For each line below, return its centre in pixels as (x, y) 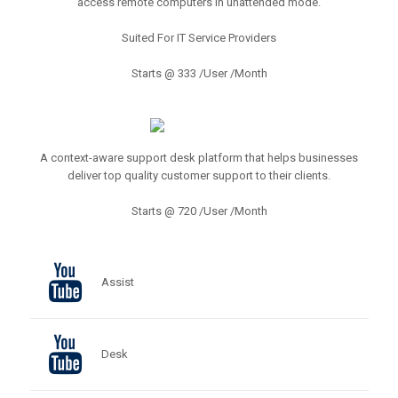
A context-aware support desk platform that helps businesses (199, 158)
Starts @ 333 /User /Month (199, 73)
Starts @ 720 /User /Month (199, 211)
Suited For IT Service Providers (199, 38)
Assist (117, 282)
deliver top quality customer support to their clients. (199, 175)
